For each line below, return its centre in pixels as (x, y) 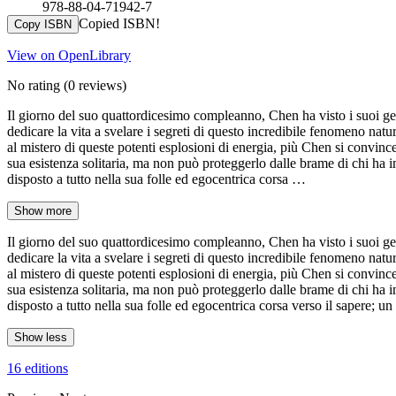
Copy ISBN (43, 24)
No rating (34, 85)
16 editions (38, 368)
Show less (41, 337)
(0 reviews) (93, 85)
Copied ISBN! (119, 23)
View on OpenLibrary (69, 55)
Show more (43, 210)
